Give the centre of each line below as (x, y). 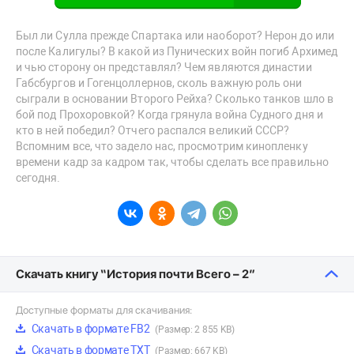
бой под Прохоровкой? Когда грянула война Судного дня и (169, 115)
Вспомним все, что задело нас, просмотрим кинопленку (162, 147)
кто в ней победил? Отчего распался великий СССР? (153, 131)
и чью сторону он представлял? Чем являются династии (164, 68)
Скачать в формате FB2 (91, 329)
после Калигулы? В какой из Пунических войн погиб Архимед (177, 52)
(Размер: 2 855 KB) (195, 330)
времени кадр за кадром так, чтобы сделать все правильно (172, 162)
